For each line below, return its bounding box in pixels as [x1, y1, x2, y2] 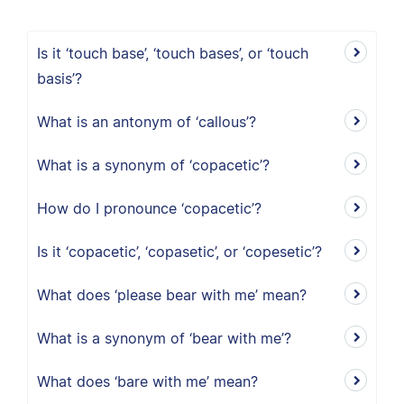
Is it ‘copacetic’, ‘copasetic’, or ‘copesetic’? [37, 243, 322, 261]
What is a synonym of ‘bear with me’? [37, 329, 291, 347]
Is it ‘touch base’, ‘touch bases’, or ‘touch [37, 44, 308, 62]
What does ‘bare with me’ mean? [37, 372, 258, 390]
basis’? [37, 69, 82, 87]
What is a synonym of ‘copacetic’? [37, 156, 270, 174]
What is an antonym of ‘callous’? [37, 113, 256, 131]
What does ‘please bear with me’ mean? [37, 286, 307, 304]
